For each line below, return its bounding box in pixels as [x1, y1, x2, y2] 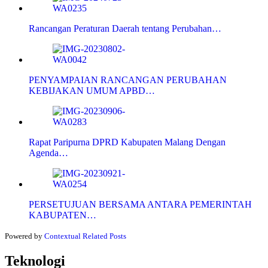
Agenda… [29, 148, 68, 159]
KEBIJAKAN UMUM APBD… [29, 86, 155, 96]
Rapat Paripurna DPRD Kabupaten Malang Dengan [29, 137, 226, 148]
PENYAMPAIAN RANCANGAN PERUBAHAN [29, 75, 227, 86]
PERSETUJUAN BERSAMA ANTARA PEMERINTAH [29, 199, 252, 210]
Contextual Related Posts [44, 232, 126, 241]
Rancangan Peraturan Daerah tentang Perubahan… [29, 23, 221, 34]
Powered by [5, 232, 44, 241]
